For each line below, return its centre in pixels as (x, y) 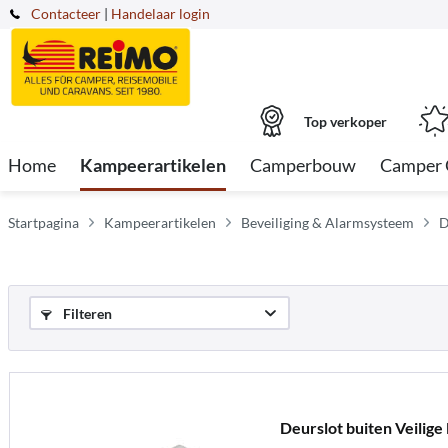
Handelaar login (160, 13)
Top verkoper (345, 121)
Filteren (86, 313)
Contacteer (66, 13)
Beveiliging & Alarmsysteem (327, 222)
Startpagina (43, 222)
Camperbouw (303, 165)
